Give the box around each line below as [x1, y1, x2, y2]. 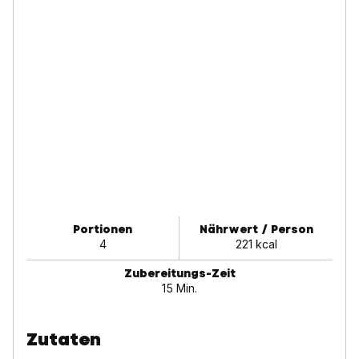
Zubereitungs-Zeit [123, 265, 236, 280]
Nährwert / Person [199, 221, 313, 236]
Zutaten [26, 327, 101, 351]
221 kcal [235, 236, 277, 251]
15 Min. [162, 280, 197, 295]
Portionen [73, 221, 132, 236]
